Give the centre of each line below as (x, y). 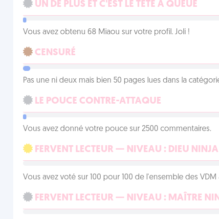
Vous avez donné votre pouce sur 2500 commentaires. (117, 129)
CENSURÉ (54, 53)
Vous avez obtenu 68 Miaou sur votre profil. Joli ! (106, 32)
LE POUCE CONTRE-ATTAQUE (97, 101)
